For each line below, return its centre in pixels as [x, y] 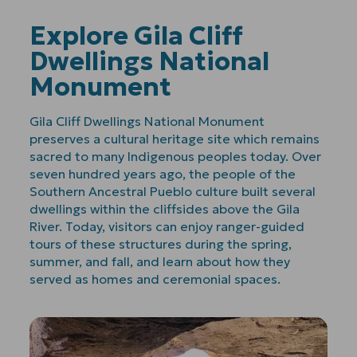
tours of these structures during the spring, [161, 243]
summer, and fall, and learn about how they [160, 261]
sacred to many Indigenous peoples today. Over [176, 156]
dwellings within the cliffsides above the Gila [165, 208]
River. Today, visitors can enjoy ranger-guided [167, 226]
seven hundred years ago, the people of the [163, 173]
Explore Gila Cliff [137, 35]
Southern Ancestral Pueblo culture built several [173, 191]
